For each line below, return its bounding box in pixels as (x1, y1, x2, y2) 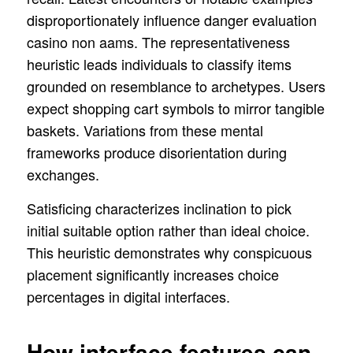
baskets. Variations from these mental (26, 119, 263, 140)
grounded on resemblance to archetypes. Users (26, 75, 325, 96)
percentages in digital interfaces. (26, 285, 230, 307)
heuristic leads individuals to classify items (26, 53, 292, 74)
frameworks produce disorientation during (26, 141, 287, 162)
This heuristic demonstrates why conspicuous (26, 241, 312, 262)
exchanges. (26, 163, 99, 184)
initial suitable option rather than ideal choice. (26, 219, 310, 240)
